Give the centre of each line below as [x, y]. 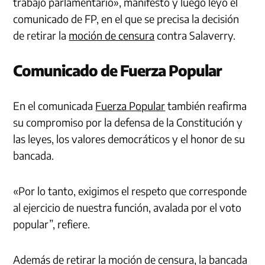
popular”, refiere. [52, 224]
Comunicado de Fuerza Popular [118, 71]
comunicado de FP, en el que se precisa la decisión [126, 19]
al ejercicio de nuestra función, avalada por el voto [127, 208]
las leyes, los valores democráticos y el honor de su [129, 139]
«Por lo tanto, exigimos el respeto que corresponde [130, 191]
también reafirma [206, 106]
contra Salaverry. [195, 35]
